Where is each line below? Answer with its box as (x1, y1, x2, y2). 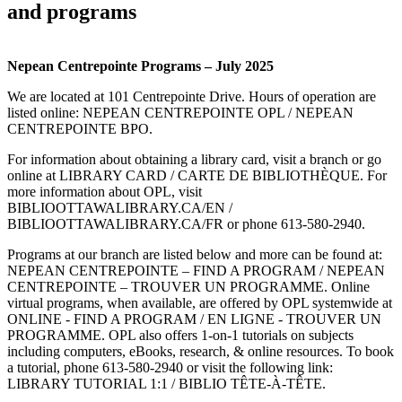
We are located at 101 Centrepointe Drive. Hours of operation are (7, 89, 376, 105)
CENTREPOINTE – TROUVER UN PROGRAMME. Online (7, 279, 370, 295)
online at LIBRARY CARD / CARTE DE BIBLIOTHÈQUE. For (7, 168, 387, 184)
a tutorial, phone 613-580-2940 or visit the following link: (7, 360, 333, 376)
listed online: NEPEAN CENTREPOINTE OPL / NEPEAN (7, 105, 354, 121)
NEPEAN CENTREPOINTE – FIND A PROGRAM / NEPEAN (7, 263, 385, 279)
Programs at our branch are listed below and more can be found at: (7, 247, 382, 263)
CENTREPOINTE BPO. (7, 121, 153, 137)
